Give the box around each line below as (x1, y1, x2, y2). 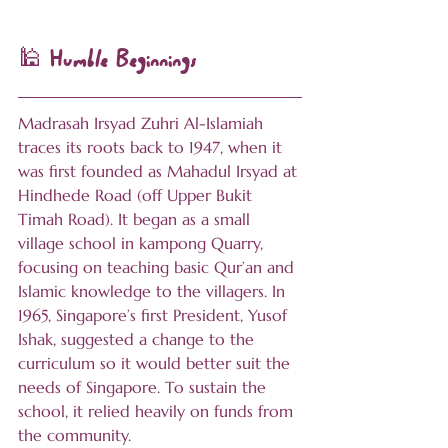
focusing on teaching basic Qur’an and (18, 257, 299, 278)
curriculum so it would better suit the (18, 353, 295, 374)
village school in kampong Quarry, (18, 233, 268, 254)
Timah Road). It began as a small (18, 209, 255, 230)
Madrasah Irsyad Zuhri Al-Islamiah (18, 113, 268, 134)
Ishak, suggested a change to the (18, 329, 259, 350)
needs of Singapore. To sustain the (18, 377, 271, 398)
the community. (18, 425, 131, 446)
